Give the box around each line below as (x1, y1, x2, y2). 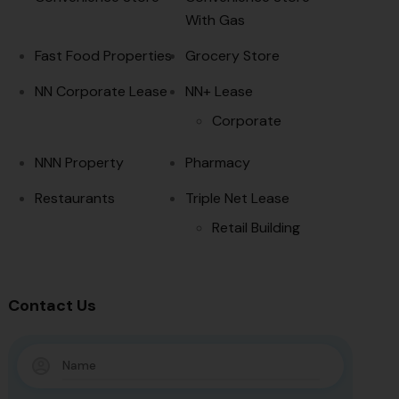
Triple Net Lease (184, 188, 289, 208)
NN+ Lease (184, 81, 253, 101)
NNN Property (35, 152, 125, 172)
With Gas (184, 10, 245, 29)
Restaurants (35, 188, 116, 208)
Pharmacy (184, 152, 250, 172)
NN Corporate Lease (35, 81, 168, 101)
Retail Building (211, 217, 300, 237)
